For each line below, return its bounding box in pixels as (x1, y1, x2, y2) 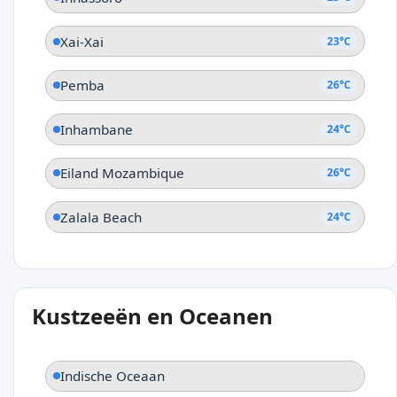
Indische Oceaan (60, 367, 165, 385)
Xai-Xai (60, 32, 104, 51)
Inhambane (60, 120, 133, 138)
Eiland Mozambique (60, 164, 184, 183)
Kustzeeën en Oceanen (32, 300, 273, 331)
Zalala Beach (60, 208, 142, 227)
